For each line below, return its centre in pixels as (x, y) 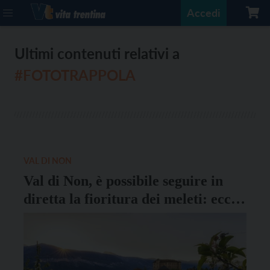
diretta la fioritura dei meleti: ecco (131, 199)
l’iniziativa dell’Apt (84, 217)
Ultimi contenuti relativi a (97, 53)
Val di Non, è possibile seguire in (123, 181)
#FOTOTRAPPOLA (75, 75)
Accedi (204, 13)
